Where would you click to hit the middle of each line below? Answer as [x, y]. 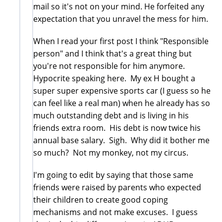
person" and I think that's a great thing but [112, 53]
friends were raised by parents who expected [117, 187]
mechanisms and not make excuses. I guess [115, 212]
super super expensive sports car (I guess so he [122, 90]
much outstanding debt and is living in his [111, 115]
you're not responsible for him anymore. [110, 66]
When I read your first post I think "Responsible [121, 41]
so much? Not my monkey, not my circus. [112, 152]
